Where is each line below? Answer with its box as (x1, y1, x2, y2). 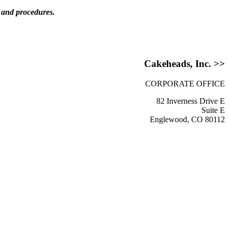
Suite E (201, 106, 225, 115)
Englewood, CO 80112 (150, 115, 225, 124)
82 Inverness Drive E (156, 97, 225, 106)
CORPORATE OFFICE (145, 79, 225, 88)
